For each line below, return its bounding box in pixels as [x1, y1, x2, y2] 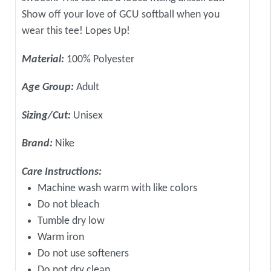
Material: [22, 53, 67, 65]
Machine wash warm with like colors [38, 182, 197, 194]
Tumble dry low [38, 215, 105, 227]
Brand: [22, 138, 55, 150]
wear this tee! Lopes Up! [22, 25, 130, 38]
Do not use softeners [38, 247, 129, 260]
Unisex [73, 109, 103, 122]
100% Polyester [67, 53, 134, 65]
